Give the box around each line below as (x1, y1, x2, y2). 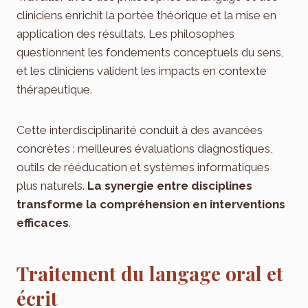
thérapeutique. (16, 82, 92, 97)
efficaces (16, 216, 69, 230)
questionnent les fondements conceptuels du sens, (16, 45, 284, 60)
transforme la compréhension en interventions (16, 197, 285, 212)
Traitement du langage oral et (16, 261, 283, 287)
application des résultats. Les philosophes (16, 27, 234, 41)
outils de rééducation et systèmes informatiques (16, 160, 269, 175)
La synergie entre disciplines (87, 179, 252, 193)
